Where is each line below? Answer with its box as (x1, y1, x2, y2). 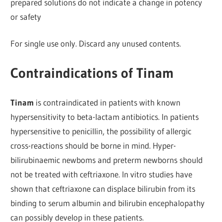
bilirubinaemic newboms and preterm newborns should (10, 155, 203, 166)
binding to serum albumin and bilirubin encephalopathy (10, 198, 205, 209)
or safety (10, 11, 42, 22)
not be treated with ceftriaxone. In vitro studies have (10, 169, 193, 180)
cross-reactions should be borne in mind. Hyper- (10, 140, 176, 151)
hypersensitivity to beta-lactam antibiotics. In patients (10, 111, 199, 122)
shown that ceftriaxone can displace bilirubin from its (10, 183, 196, 194)
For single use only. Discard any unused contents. (10, 38, 181, 49)
